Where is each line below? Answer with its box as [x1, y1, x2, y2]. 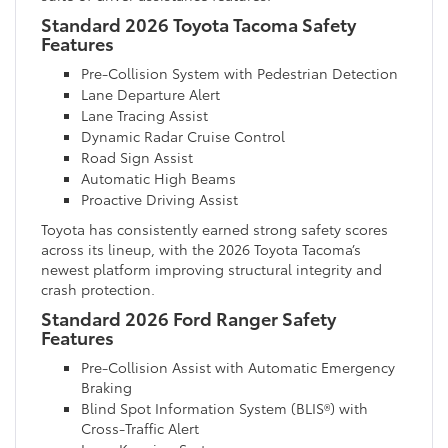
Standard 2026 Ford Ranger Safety [41, 304, 336, 331]
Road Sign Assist [81, 146, 193, 167]
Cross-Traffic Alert [81, 417, 199, 438]
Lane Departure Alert [81, 83, 220, 104]
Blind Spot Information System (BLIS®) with [81, 397, 368, 418]
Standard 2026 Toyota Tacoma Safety [41, 10, 356, 37]
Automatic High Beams [81, 167, 236, 188]
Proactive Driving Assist [81, 188, 238, 209]
